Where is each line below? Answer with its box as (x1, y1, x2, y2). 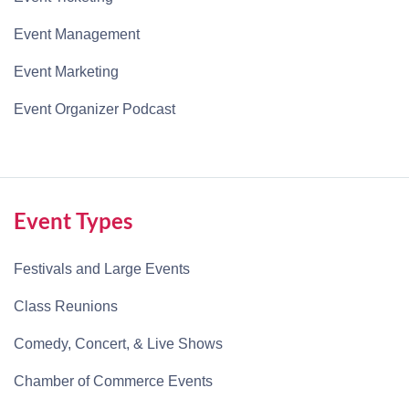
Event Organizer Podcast (14, 101, 175, 118)
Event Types (14, 207, 132, 235)
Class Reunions (14, 299, 118, 315)
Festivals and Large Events (14, 261, 190, 278)
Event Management (14, 26, 140, 43)
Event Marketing (14, 64, 119, 80)
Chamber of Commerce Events (14, 373, 213, 390)
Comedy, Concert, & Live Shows (14, 336, 223, 352)
